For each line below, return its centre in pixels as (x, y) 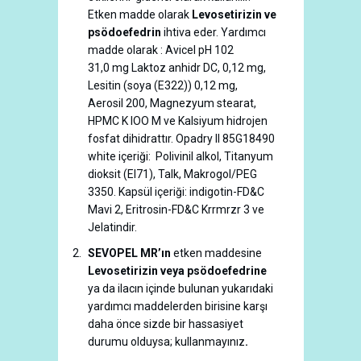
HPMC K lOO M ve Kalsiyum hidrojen (178, 121)
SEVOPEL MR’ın (129, 253)
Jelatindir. (112, 227)
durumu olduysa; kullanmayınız (166, 342)
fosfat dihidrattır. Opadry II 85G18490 (181, 139)
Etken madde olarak (140, 15)
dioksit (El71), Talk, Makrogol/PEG (172, 174)
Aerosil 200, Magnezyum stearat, (172, 103)
